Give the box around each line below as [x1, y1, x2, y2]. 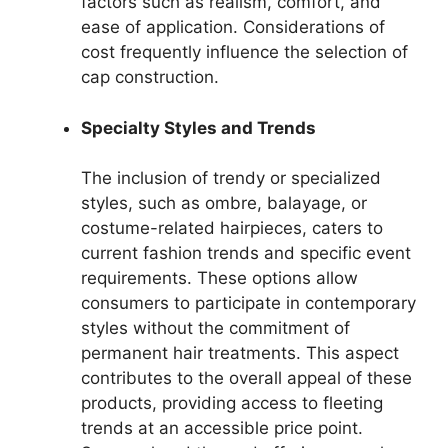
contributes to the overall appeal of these [81, 368, 412, 389]
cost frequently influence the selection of [81, 42, 408, 63]
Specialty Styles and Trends [81, 117, 316, 138]
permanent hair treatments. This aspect [81, 343, 399, 364]
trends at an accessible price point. [81, 418, 363, 439]
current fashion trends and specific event [81, 243, 411, 264]
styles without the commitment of [81, 318, 350, 339]
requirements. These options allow [81, 268, 358, 289]
